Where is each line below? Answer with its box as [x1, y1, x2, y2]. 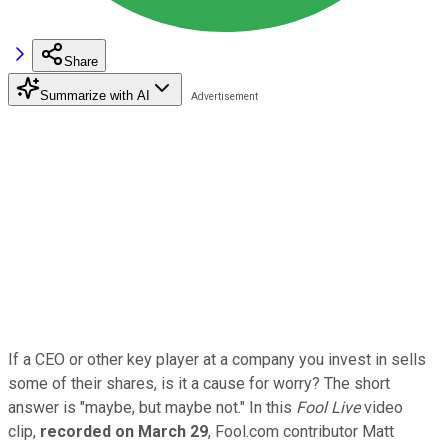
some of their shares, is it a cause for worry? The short [8, 373, 390, 393]
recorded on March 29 [40, 421, 208, 441]
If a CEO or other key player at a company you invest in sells [8, 349, 426, 369]
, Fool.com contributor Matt [208, 421, 394, 441]
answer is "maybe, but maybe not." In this [8, 397, 296, 417]
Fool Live [296, 397, 360, 417]
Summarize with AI [40, 87, 150, 103]
